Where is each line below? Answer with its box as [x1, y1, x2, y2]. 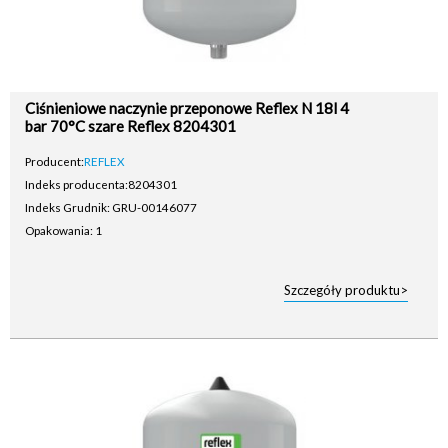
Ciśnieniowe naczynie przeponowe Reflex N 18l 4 [25, 99, 349, 117]
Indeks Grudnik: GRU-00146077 [25, 200, 197, 214]
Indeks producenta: [25, 177, 128, 191]
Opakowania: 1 [25, 223, 102, 237]
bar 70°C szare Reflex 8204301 [25, 117, 236, 135]
